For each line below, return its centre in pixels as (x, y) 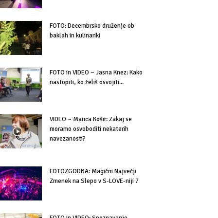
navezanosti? (68, 139)
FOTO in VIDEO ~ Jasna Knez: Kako (96, 73)
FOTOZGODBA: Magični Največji (93, 172)
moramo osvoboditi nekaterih (89, 129)
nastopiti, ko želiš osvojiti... (87, 82)
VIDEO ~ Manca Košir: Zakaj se (91, 119)
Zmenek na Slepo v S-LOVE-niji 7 (94, 181)
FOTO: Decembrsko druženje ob (92, 26)
